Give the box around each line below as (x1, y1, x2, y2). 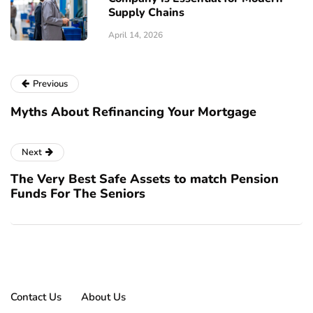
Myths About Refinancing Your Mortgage (10, 103, 256, 121)
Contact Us (10, 290, 61, 305)
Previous (33, 78, 68, 91)
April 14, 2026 (108, 29, 163, 41)
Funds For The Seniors (10, 185, 145, 203)
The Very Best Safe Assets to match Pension (10, 170, 279, 188)
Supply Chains (108, 5, 184, 21)
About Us (81, 290, 126, 305)
